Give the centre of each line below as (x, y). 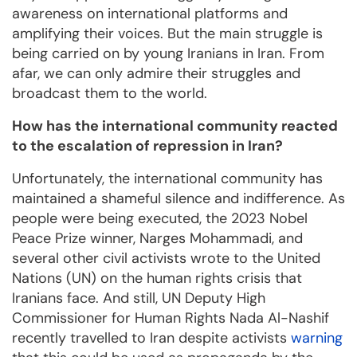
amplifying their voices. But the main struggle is (167, 34)
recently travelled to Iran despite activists (151, 338)
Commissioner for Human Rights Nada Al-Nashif (171, 318)
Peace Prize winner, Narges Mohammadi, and (157, 239)
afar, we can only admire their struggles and (156, 74)
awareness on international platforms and (150, 14)
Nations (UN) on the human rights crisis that (157, 279)
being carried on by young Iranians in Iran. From (168, 54)
